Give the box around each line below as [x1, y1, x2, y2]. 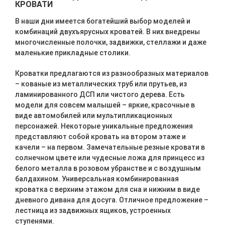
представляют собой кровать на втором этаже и [15, 133, 186, 141]
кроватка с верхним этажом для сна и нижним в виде [15, 185, 200, 193]
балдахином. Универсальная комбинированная [15, 175, 179, 183]
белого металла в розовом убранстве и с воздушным [15, 164, 201, 172]
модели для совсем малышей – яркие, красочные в [15, 101, 195, 109]
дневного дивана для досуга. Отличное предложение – [15, 196, 208, 204]
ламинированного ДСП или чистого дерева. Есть [15, 90, 185, 98]
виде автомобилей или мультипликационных [15, 111, 172, 120]
